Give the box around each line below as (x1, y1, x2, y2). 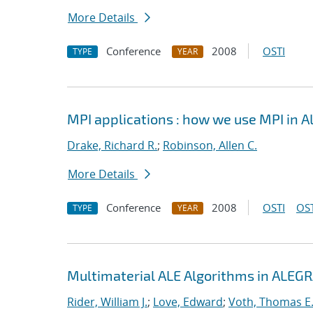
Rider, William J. (67, 294, 147, 310)
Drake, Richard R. (67, 138, 157, 153)
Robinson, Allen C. (163, 138, 257, 153)
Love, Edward (153, 294, 223, 310)
